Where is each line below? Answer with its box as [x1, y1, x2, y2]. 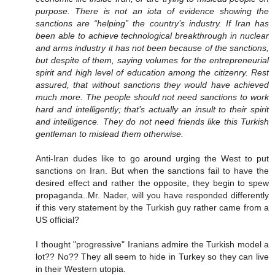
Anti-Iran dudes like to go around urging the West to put [36, 153, 269, 163]
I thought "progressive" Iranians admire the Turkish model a [36, 239, 269, 249]
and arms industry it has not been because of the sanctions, [36, 42, 269, 53]
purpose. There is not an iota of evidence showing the [36, 6, 269, 16]
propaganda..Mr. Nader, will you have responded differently [36, 190, 269, 200]
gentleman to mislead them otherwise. [36, 128, 184, 139]
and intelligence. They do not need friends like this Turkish [36, 116, 269, 126]
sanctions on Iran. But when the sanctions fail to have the [36, 165, 269, 176]
